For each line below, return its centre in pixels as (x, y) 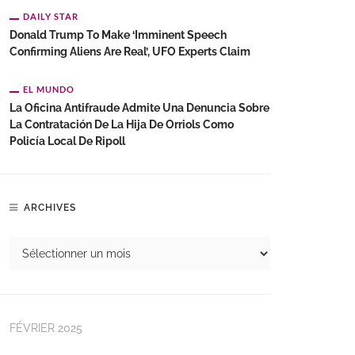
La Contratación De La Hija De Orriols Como (122, 124)
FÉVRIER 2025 (46, 328)
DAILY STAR (51, 16)
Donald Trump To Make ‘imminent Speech (118, 35)
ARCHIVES (50, 208)
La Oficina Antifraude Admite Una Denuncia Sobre (139, 108)
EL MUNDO (49, 89)
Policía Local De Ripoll (67, 141)
